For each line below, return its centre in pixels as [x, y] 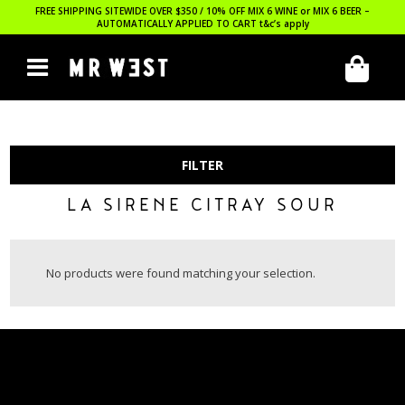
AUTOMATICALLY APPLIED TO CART [178, 24]
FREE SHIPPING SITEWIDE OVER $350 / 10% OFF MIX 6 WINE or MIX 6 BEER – [202, 11]
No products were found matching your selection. [181, 273]
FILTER [202, 165]
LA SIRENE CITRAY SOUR [202, 207]
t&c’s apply [284, 24]
